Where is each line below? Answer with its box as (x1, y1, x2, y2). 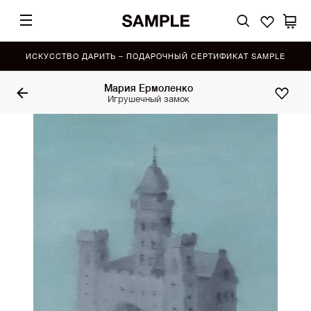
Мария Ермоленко (104, 81, 193, 94)
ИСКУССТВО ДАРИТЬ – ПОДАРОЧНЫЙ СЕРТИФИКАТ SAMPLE (26, 50, 285, 61)
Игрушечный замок (108, 92, 190, 105)
